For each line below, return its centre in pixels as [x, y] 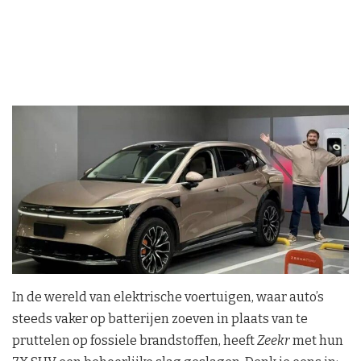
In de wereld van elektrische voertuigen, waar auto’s [168, 297]
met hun [317, 340]
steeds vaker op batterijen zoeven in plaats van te [160, 318]
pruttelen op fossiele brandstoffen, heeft [135, 340]
